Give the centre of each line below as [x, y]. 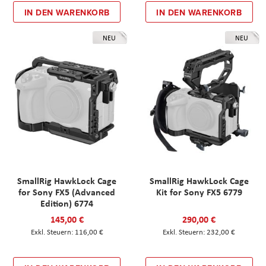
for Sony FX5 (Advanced [67, 191]
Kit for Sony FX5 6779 [199, 191]
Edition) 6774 [67, 203]
